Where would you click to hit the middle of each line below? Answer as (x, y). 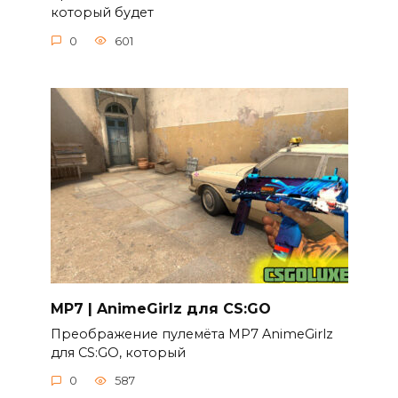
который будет (102, 13)
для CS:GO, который (118, 352)
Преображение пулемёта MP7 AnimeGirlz (191, 334)
